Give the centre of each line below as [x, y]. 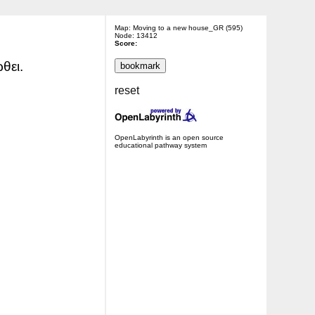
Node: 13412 [136, 36]
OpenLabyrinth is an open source [169, 138]
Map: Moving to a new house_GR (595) [178, 28]
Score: [126, 43]
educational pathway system [160, 146]
